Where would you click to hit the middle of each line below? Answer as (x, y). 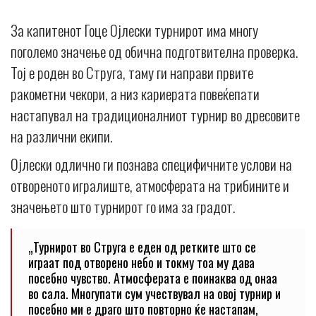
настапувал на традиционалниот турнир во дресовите (155, 115)
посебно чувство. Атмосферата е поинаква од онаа (153, 278)
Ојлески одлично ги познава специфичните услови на (151, 164)
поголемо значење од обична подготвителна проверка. (154, 51)
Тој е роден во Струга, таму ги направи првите (132, 73)
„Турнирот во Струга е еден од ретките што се (142, 247)
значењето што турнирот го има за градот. (123, 207)
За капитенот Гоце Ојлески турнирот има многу (134, 30)
